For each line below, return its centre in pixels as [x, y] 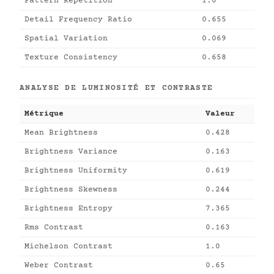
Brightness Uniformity [76, 171]
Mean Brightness [61, 133]
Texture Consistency [71, 57]
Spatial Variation [66, 39]
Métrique [44, 114]
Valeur [220, 114]
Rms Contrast [54, 228]
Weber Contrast [59, 265]
